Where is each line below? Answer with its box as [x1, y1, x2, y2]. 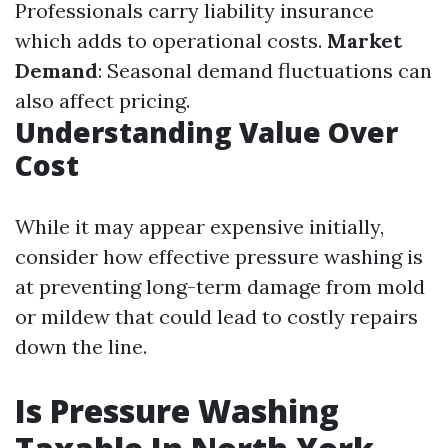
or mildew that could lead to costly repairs [15, 304, 418, 329]
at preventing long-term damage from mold [15, 274, 425, 299]
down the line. [15, 334, 147, 359]
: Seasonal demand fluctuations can [98, 58, 432, 83]
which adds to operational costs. [15, 28, 327, 53]
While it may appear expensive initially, [15, 214, 384, 239]
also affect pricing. [15, 88, 190, 113]
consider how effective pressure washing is [15, 244, 423, 269]
